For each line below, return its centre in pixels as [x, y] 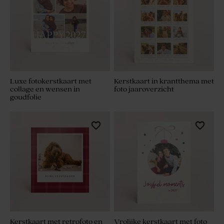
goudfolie [26, 97]
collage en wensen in [45, 89]
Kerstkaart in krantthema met [164, 81]
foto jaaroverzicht [144, 89]
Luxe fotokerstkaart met [51, 81]
